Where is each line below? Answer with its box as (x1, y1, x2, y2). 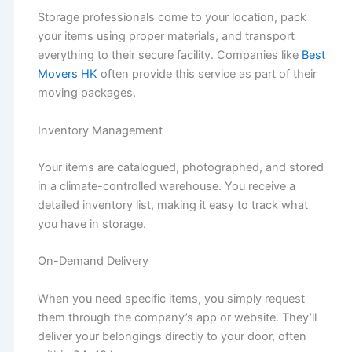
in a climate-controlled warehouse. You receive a (37, 179, 295, 194)
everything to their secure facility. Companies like (37, 48, 299, 63)
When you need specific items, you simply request (37, 291, 305, 306)
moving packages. (37, 86, 136, 101)
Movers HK (37, 67, 97, 82)
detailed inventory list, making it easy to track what (37, 198, 308, 213)
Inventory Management (37, 123, 163, 137)
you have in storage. (37, 217, 146, 232)
